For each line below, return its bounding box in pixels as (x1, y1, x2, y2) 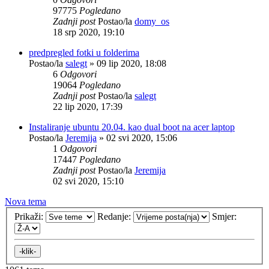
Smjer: (212, 211, 239, 222)
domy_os (134, 16, 169, 26)
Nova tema (5, 196, 46, 207)
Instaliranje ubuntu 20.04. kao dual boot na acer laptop (29, 121, 235, 132)
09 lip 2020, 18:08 (97, 58, 166, 68)
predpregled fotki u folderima (29, 47, 139, 58)
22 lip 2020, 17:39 (53, 101, 122, 112)
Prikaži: (14, 211, 46, 222)
